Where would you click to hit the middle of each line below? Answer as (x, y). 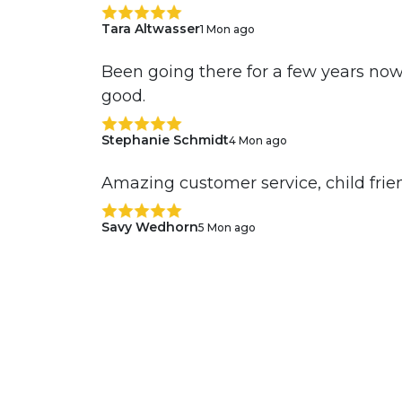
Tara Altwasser (150, 29)
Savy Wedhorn (149, 227)
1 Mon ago (227, 29)
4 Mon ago (258, 140)
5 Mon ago (227, 227)
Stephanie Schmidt (165, 140)
